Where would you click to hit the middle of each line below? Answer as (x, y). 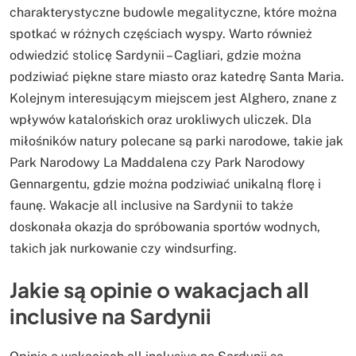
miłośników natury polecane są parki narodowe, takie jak (176, 141)
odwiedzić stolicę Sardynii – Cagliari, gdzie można (155, 55)
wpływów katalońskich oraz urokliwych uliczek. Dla (161, 119)
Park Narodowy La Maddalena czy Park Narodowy (157, 162)
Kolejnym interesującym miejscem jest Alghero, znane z (173, 98)
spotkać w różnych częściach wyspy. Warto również (161, 33)
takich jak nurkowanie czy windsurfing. (123, 248)
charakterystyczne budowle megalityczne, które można (173, 12)
